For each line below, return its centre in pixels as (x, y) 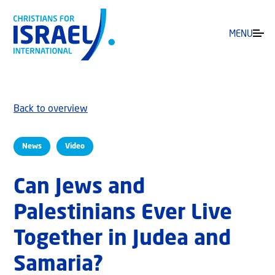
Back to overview (51, 110)
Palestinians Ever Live (123, 214)
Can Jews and (79, 188)
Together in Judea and (122, 240)
